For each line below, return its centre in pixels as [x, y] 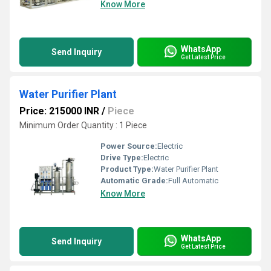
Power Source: [129, 146]
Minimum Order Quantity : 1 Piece [83, 125]
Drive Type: [122, 158]
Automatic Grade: [134, 181]
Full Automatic [193, 181]
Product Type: [127, 169]
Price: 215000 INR [59, 111]
